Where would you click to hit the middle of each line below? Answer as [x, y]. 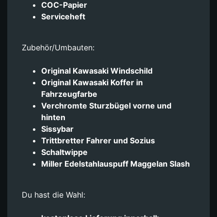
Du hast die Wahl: [54, 194]
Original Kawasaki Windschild [97, 70]
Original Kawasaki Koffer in [92, 82]
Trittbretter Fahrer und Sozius [98, 140]
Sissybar [57, 129]
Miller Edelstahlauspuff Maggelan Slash [116, 163]
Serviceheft [63, 16]
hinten [53, 117]
